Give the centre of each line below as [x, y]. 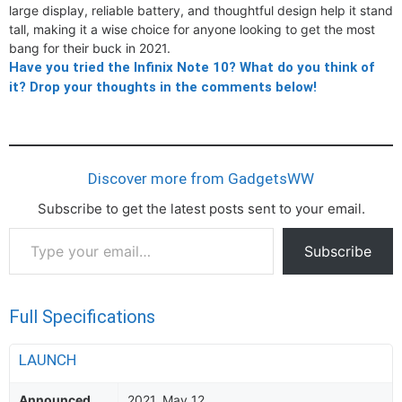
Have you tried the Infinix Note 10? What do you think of [192, 67]
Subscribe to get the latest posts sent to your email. [201, 209]
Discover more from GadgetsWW [201, 179]
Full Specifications [82, 317]
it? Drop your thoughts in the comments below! [163, 87]
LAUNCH [49, 360]
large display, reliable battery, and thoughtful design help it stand [201, 10]
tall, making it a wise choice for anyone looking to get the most [192, 29]
